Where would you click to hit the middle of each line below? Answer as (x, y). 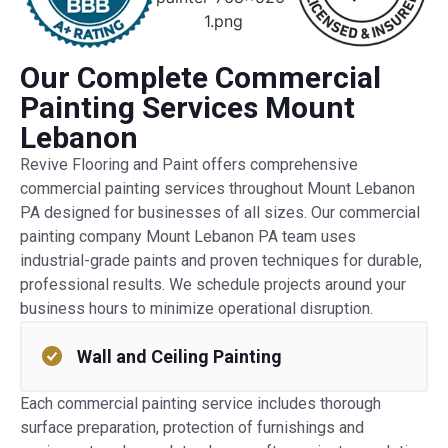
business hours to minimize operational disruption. (196, 308)
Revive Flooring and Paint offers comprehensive (189, 164)
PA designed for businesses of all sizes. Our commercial (220, 212)
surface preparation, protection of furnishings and (192, 427)
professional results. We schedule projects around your (213, 284)
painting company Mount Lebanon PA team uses (188, 236)
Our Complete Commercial (200, 77)
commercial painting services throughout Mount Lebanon (217, 188)
